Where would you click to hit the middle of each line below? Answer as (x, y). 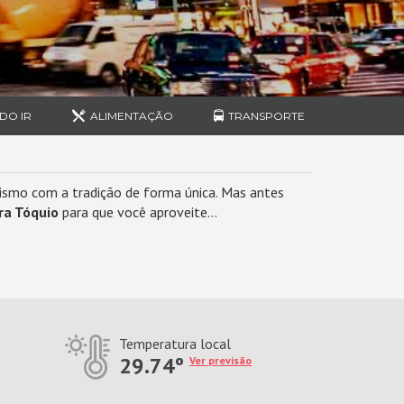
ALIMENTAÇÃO (132, 116)
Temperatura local (175, 344)
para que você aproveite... (138, 212)
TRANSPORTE (266, 116)
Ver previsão (221, 360)
